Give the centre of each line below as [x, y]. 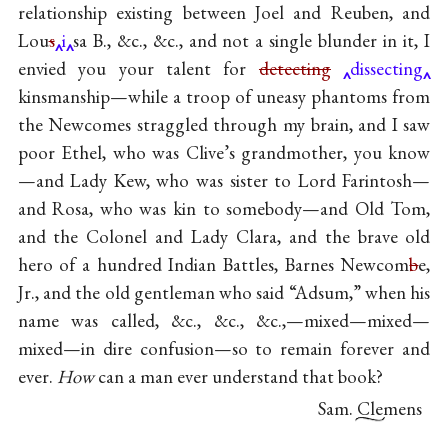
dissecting [387, 69]
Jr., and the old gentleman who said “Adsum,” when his [224, 293]
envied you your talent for [138, 69]
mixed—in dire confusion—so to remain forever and [224, 349]
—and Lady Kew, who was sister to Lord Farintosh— [224, 181]
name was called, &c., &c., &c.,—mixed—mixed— [224, 321]
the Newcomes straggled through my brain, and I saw [224, 125]
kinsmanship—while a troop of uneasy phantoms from [224, 97]
